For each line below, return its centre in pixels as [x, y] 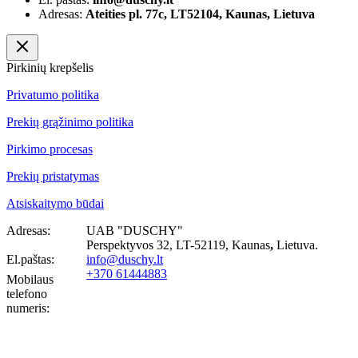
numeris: [28, 308]
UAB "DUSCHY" [135, 230]
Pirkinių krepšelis [50, 67]
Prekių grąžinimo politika [70, 121]
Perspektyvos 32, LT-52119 [156, 245]
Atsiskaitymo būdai [55, 203]
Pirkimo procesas [50, 149]
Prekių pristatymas [53, 176]
